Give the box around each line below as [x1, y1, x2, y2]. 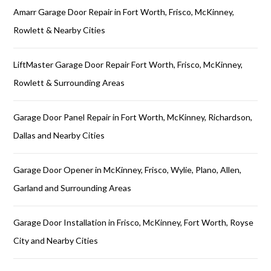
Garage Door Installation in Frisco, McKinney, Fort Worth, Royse [13, 217, 254, 227]
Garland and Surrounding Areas [13, 183, 132, 193]
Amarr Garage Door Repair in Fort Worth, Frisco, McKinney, [13, 7, 235, 17]
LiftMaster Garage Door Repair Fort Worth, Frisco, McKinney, [13, 59, 243, 70]
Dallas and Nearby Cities [13, 130, 105, 140]
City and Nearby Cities [13, 235, 99, 246]
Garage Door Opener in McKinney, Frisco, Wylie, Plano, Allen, [13, 165, 242, 175]
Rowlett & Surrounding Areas [13, 77, 125, 88]
